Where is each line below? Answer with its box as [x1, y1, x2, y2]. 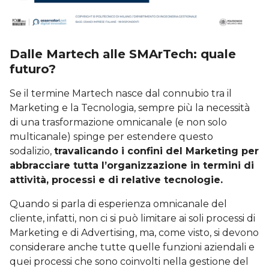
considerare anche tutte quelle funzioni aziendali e [10, 241, 255, 253]
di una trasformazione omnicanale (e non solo [10, 116, 227, 128]
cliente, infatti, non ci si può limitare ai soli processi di [10, 213, 255, 225]
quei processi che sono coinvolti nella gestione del [10, 256, 249, 268]
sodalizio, [10, 145, 54, 157]
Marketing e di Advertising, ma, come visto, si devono [10, 227, 259, 239]
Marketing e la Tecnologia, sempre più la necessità [10, 102, 250, 114]
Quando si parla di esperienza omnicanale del [10, 198, 227, 210]
